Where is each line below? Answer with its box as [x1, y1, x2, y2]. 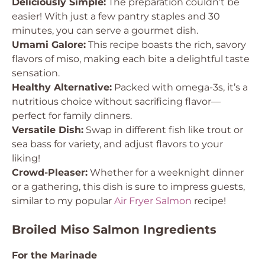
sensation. [12, 67, 60, 79]
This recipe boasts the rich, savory [86, 39, 246, 50]
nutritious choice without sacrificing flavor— [12, 96, 221, 107]
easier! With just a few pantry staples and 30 [12, 11, 220, 22]
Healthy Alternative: [12, 82, 112, 93]
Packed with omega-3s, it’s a [112, 82, 248, 93]
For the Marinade [12, 250, 97, 261]
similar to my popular [12, 195, 114, 206]
